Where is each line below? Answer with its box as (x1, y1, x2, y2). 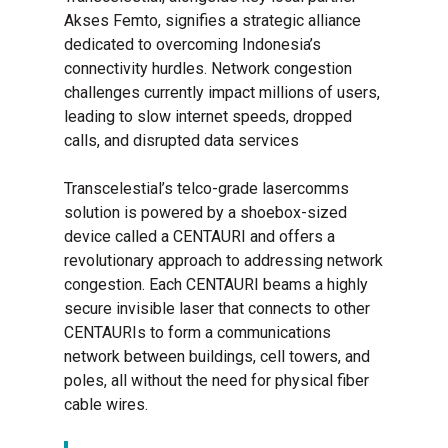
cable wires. (64, 395, 153, 415)
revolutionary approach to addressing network (64, 251, 384, 271)
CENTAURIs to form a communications (64, 323, 332, 343)
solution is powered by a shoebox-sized (64, 203, 348, 223)
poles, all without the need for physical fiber (64, 371, 370, 391)
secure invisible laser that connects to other (64, 299, 371, 319)
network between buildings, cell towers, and (64, 347, 371, 367)
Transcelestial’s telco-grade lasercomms (64, 179, 350, 199)
